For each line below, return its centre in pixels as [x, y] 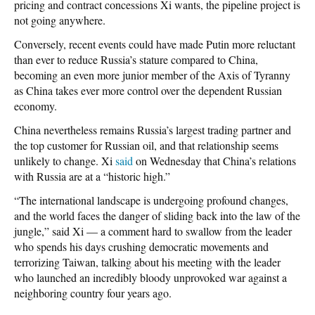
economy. [36, 106]
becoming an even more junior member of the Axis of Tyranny [152, 75]
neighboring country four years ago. [93, 293]
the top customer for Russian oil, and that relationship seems [146, 146]
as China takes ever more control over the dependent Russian [148, 91]
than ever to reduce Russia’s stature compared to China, [136, 60]
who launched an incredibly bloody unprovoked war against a [150, 278]
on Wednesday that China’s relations [214, 161]
